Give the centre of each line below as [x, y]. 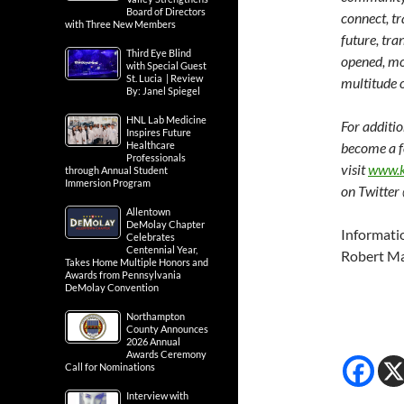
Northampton [156, 316]
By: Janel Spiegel [164, 91]
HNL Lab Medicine [166, 119]
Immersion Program [108, 183]
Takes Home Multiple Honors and [137, 262]
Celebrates [151, 237]
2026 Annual [153, 341]
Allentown [148, 211]
